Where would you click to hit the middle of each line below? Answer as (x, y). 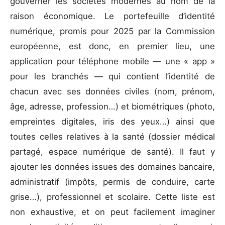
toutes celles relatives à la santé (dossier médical (113, 136)
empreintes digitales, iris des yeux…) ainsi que (113, 121)
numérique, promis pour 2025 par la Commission (113, 31)
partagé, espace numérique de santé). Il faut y (113, 151)
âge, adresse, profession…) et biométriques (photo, (113, 106)
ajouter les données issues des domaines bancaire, (113, 166)
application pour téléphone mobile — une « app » (113, 61)
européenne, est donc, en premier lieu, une (113, 46)
